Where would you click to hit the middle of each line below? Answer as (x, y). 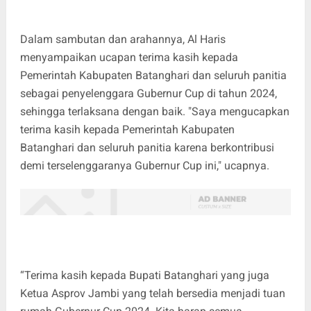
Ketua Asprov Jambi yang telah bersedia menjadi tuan (152, 293)
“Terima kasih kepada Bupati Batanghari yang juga (144, 275)
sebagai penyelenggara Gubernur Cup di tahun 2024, (148, 93)
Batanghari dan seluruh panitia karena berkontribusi (147, 147)
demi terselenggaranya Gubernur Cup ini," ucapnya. (144, 165)
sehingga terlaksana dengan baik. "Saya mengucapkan (154, 111)
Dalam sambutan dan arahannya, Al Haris (123, 39)
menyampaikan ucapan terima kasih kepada (129, 57)
